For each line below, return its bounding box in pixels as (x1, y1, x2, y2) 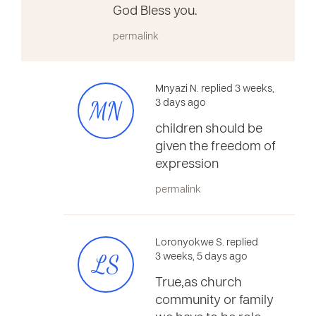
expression (155, 159, 219, 171)
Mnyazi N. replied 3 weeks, (155, 85, 274, 94)
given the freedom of (155, 141, 276, 153)
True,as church (155, 277, 242, 289)
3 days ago (155, 99, 206, 108)
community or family (155, 295, 274, 307)
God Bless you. (113, 6, 197, 18)
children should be (155, 123, 262, 135)
